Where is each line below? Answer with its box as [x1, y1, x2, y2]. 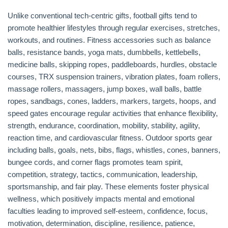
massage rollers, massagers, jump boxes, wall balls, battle [8, 84, 202, 93]
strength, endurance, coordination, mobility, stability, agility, [8, 121, 200, 130]
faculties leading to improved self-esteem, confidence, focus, [8, 207, 208, 215]
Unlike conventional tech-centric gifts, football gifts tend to [8, 11, 197, 20]
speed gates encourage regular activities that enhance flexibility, [8, 109, 218, 118]
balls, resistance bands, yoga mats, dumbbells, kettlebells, [8, 48, 201, 56]
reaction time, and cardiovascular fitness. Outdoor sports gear [8, 133, 212, 142]
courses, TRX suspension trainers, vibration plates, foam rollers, [8, 72, 220, 81]
